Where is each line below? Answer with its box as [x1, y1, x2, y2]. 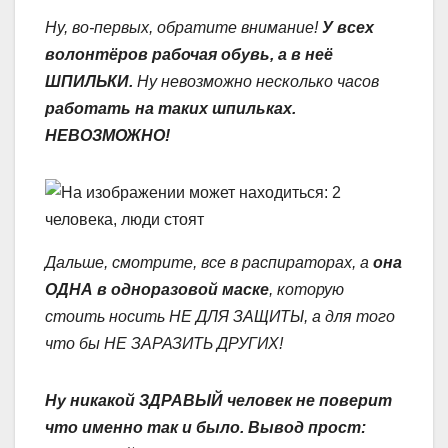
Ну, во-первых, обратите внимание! [45, 19, 322, 36]
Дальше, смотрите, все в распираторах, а [45, 254, 373, 271]
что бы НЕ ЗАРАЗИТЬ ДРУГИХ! [45, 335, 283, 352]
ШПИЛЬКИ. [45, 73, 133, 90]
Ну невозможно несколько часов [133, 73, 379, 90]
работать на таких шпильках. [45, 100, 296, 117]
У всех [322, 19, 374, 36]
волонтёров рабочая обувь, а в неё [45, 46, 333, 63]
